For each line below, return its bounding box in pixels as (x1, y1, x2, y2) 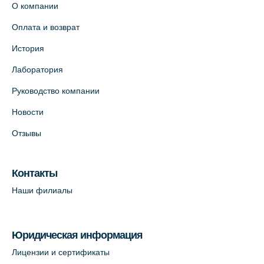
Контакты (12, 167, 57, 180)
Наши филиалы (12, 186, 72, 196)
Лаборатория (12, 65, 63, 75)
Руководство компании (12, 86, 100, 96)
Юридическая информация (12, 229, 143, 242)
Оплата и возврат (12, 22, 80, 32)
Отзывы (12, 128, 41, 138)
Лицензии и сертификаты (12, 247, 110, 258)
